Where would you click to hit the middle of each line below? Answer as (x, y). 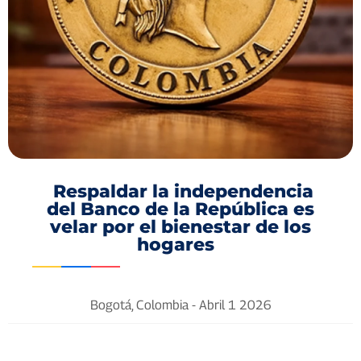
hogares (180, 245)
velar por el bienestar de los (180, 227)
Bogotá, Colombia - (144, 305)
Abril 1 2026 (235, 305)
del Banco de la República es (180, 210)
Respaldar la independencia (180, 192)
